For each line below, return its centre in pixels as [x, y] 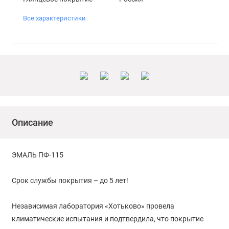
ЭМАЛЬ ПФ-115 [37, 155]
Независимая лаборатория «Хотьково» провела [93, 206]
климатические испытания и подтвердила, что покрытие [107, 219]
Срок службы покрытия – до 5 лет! [70, 181]
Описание [32, 123]
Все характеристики [54, 18]
